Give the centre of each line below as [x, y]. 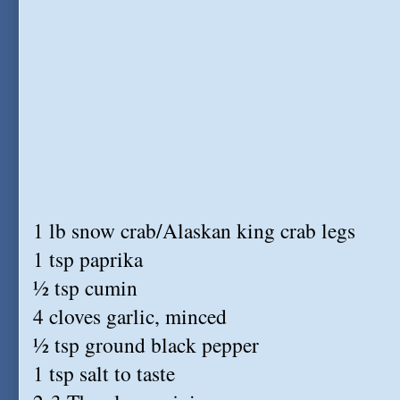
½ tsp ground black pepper [146, 345]
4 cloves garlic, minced [130, 316]
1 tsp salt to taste [104, 373]
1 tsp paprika [88, 259]
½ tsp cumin [85, 287]
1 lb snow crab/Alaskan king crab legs [194, 230]
